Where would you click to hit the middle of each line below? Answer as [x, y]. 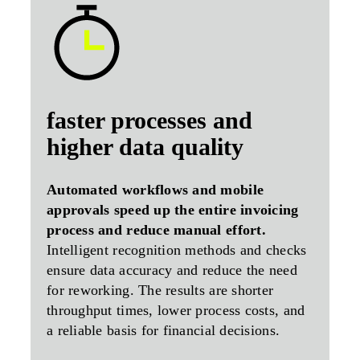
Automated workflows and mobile [155, 190]
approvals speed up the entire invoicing [173, 210]
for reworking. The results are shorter [160, 290]
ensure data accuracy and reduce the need [172, 270]
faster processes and [149, 121]
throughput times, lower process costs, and [176, 311]
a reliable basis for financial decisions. [164, 331]
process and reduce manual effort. [156, 230]
